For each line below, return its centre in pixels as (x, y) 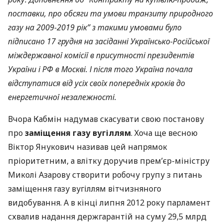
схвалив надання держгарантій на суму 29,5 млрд (107, 217)
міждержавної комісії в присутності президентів (101, 55)
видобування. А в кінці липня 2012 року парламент (109, 203)
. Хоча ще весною (164, 133)
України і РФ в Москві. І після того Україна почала (100, 69)
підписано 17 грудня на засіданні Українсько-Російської (109, 41)
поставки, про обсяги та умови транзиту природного (111, 13)
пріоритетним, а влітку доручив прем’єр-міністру (109, 161)
